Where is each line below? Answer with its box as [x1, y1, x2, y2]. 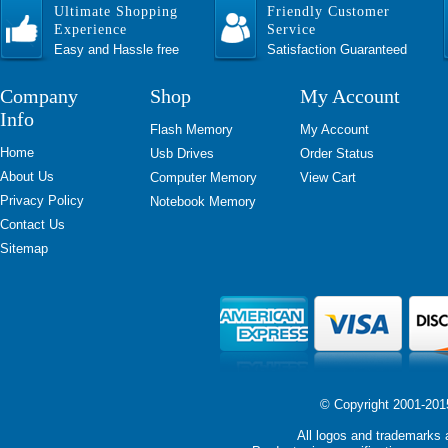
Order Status [300, 146, 374, 161]
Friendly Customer [267, 4, 390, 19]
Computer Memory [150, 170, 257, 185]
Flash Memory [150, 122, 233, 137]
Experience [54, 22, 127, 37]
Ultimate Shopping [54, 4, 178, 19]
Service [267, 22, 316, 37]
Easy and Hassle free [54, 42, 179, 57]
